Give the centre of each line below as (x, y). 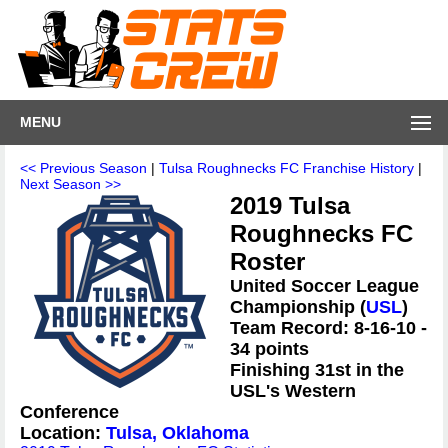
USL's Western (293, 391)
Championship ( (298, 307)
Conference (69, 412)
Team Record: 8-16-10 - (328, 328)
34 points (269, 349)
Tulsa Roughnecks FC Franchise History (286, 168)
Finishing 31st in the (317, 370)
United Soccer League (324, 286)
